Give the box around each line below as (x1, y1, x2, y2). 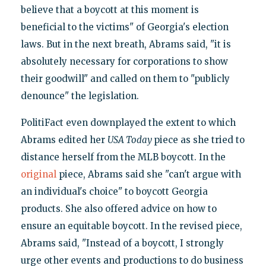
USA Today (107, 134, 154, 145)
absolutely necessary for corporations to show (20, 55, 228, 67)
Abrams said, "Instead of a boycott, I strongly (20, 237, 224, 249)
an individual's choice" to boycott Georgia (20, 185, 208, 197)
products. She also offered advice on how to (20, 202, 217, 214)
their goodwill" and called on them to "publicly (20, 72, 230, 84)
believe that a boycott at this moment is (20, 4, 199, 15)
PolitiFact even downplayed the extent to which (20, 116, 236, 128)
